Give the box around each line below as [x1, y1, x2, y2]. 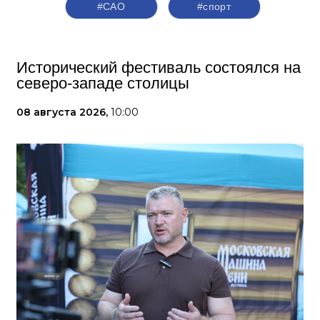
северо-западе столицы [16, 74, 189, 93]
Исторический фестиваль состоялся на [16, 59, 301, 77]
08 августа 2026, [16, 106, 111, 119]
